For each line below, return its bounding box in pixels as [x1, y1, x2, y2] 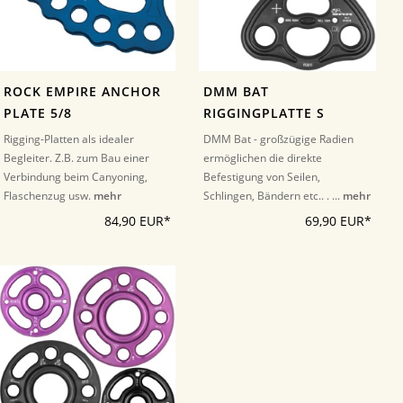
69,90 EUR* [304, 213, 372, 229]
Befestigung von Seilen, [203, 169, 321, 184]
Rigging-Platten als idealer [3, 131, 134, 147]
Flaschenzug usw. [3, 188, 94, 203]
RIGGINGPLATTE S [203, 105, 326, 121]
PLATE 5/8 [3, 105, 72, 121]
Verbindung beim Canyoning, [3, 169, 148, 184]
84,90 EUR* [104, 213, 172, 229]
